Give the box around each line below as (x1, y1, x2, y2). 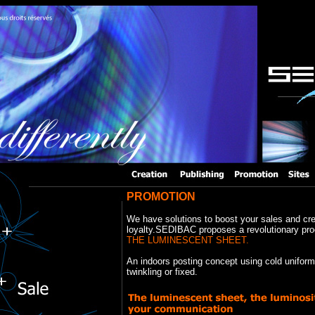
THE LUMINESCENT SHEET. (127, 235, 249, 245)
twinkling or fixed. (127, 266, 198, 277)
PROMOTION (127, 191, 195, 202)
